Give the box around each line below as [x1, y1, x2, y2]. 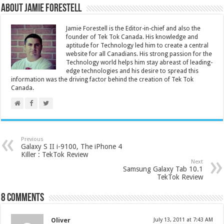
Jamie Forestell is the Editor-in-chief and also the [66, 25, 201, 32]
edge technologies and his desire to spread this [66, 67, 199, 74]
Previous [21, 136, 44, 142]
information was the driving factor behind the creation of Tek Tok [11, 76, 194, 83]
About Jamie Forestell [1, 3, 82, 14]
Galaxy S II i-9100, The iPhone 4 [21, 142, 122, 150]
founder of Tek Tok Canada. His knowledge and [66, 33, 198, 40]
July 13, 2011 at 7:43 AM [153, 216, 213, 223]
